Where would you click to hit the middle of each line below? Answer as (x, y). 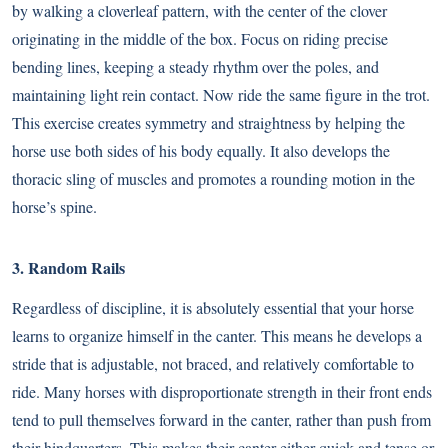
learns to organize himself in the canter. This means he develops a (217, 336)
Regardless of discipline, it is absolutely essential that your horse (213, 308)
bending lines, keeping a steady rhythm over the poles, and (195, 67)
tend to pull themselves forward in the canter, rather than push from (221, 420)
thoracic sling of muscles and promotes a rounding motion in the (213, 179)
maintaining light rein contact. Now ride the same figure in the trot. (221, 95)
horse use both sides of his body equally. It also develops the (201, 151)
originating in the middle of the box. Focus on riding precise (200, 39)
